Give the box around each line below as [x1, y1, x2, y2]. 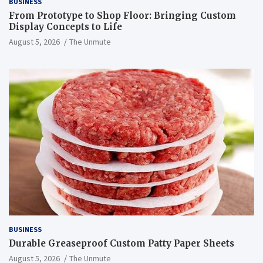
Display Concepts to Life [9, 21, 122, 32]
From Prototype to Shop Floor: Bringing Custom [9, 9, 236, 21]
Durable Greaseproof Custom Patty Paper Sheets [9, 238, 234, 249]
